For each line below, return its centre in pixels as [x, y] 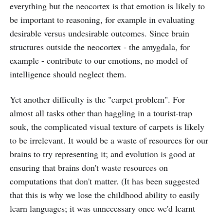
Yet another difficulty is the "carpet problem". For [97, 99]
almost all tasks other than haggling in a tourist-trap [101, 113]
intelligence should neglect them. [68, 74]
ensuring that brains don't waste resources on [89, 167]
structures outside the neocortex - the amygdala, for [100, 47]
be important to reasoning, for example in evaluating [102, 19]
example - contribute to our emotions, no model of [99, 60]
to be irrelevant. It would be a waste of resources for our [109, 140]
